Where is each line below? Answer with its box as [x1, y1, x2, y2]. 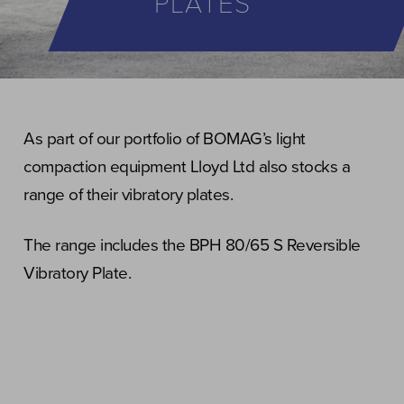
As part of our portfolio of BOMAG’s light [23, 129, 306, 149]
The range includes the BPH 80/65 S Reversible [23, 235, 361, 255]
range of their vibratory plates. [23, 185, 233, 205]
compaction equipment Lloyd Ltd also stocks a [23, 157, 350, 177]
